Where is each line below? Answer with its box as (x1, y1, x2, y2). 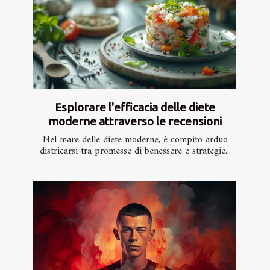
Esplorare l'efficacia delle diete (55, 100, 215, 114)
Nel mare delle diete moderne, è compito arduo (42, 131, 228, 148)
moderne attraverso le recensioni (48, 114, 222, 128)
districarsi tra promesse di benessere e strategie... (39, 142, 231, 160)
